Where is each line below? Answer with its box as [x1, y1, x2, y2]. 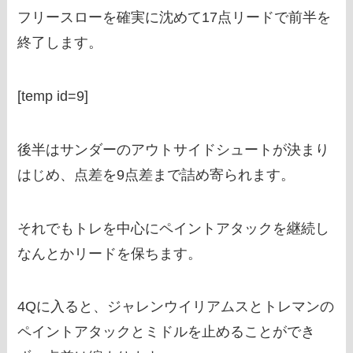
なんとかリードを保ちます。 [17, 245, 203, 262]
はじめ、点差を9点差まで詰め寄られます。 [17, 166, 295, 183]
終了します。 [17, 35, 103, 51]
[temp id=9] [17, 87, 89, 104]
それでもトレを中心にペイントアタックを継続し [17, 220, 330, 236]
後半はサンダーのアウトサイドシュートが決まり [17, 141, 330, 158]
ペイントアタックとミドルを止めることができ [17, 324, 316, 340]
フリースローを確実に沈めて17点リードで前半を [17, 9, 332, 26]
